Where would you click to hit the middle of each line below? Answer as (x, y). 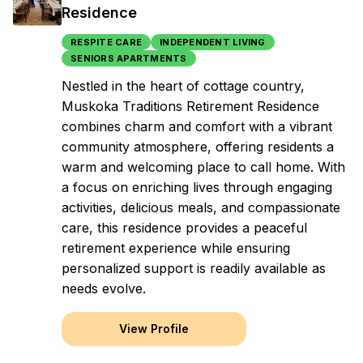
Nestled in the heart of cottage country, (183, 86)
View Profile (154, 329)
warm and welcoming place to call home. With (203, 167)
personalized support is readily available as (194, 268)
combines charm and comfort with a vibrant (197, 126)
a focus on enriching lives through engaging (197, 187)
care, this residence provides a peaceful (184, 228)
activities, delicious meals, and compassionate (201, 207)
